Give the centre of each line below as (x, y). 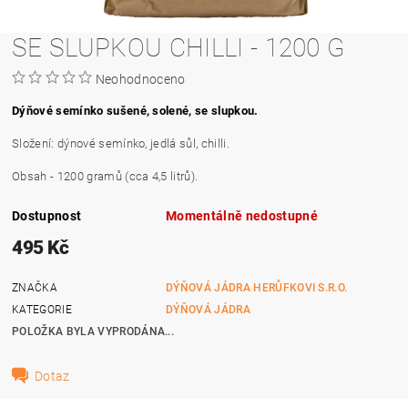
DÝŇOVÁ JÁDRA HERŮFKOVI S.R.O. (257, 287)
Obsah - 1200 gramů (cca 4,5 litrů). (105, 176)
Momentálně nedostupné (242, 215)
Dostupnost (47, 215)
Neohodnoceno (140, 79)
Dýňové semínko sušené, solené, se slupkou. (135, 110)
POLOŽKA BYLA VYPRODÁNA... (93, 331)
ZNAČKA (35, 287)
